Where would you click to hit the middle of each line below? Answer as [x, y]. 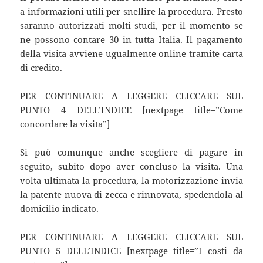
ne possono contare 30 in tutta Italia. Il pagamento [131, 39]
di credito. [41, 67]
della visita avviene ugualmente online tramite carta [131, 53]
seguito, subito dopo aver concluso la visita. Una [131, 166]
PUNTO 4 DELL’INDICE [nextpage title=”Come [131, 109]
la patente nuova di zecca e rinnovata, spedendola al [131, 194]
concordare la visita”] [65, 124]
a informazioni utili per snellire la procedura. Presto [131, 11]
